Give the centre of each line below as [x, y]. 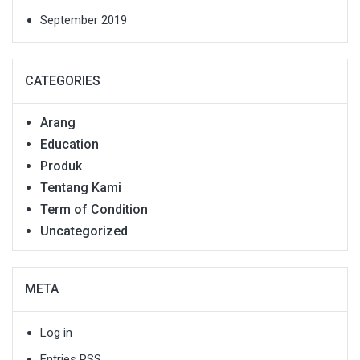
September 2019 [84, 20]
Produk [61, 166]
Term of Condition [94, 209]
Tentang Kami [81, 187]
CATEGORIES [63, 80]
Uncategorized [84, 231]
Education [70, 144]
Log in [56, 332]
